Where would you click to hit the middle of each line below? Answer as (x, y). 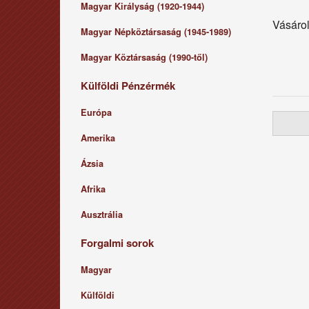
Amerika (98, 138)
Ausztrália (102, 215)
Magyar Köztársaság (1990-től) (144, 57)
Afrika (93, 189)
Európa (96, 112)
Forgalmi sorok (117, 243)
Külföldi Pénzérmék (128, 86)
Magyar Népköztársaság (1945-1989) (156, 32)
